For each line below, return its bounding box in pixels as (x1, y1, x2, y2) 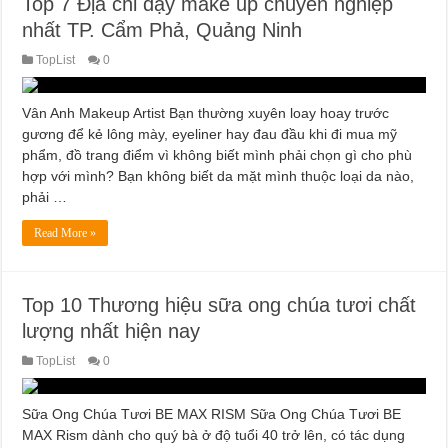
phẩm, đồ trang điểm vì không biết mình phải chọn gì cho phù (22, 147, 413, 164)
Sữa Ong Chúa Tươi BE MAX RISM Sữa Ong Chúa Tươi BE (22, 406, 402, 423)
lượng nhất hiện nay (22, 320, 201, 343)
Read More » (34, 226, 97, 241)
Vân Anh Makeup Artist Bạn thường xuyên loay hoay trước (22, 105, 390, 122)
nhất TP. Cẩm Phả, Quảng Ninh (22, 19, 303, 42)
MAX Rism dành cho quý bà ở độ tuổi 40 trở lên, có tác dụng (22, 427, 406, 444)
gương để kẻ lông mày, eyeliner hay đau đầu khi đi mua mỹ (22, 126, 398, 143)
